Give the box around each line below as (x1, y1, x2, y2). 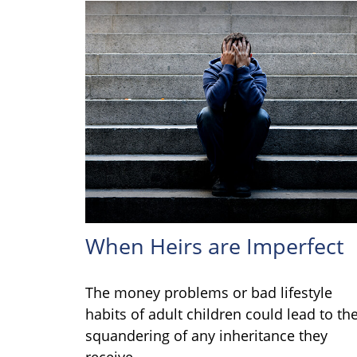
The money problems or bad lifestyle (85, 282, 332, 302)
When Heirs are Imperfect (85, 230, 344, 261)
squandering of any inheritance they (85, 325, 328, 345)
